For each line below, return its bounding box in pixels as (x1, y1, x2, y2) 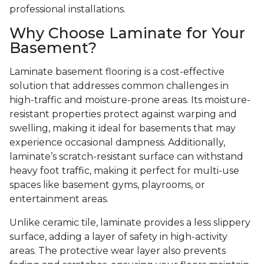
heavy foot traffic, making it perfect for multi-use (9, 165, 239, 177)
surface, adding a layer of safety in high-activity (9, 231, 227, 243)
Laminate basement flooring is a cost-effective (9, 66, 225, 78)
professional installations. (9, 4, 126, 15)
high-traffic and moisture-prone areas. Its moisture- (9, 94, 250, 106)
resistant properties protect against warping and (9, 108, 237, 120)
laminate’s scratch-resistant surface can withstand (9, 151, 243, 163)
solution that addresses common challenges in (9, 80, 229, 92)
